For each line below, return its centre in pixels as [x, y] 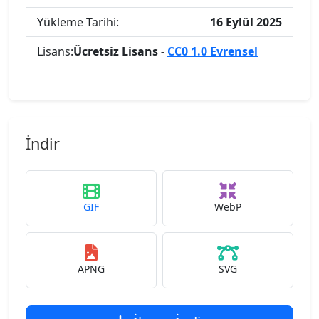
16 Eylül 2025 [246, 22]
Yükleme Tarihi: [78, 22]
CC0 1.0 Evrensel [213, 51]
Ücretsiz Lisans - [120, 51]
